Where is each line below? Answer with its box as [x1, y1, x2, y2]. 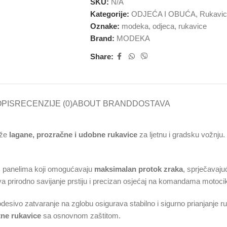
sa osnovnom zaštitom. [41, 211, 121, 220]
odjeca [152, 22, 174, 30]
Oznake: [90, 22, 120, 30]
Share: [90, 52, 113, 61]
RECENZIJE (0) [14, 99, 72, 108]
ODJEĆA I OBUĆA [131, 10, 196, 18]
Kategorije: [90, 10, 129, 18]
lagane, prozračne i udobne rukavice [9, 130, 137, 139]
